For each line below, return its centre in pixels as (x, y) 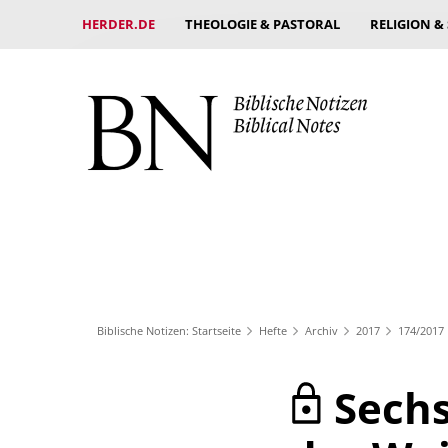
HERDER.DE (118, 24)
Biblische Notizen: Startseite (169, 330)
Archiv (321, 330)
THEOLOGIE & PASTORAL (262, 24)
